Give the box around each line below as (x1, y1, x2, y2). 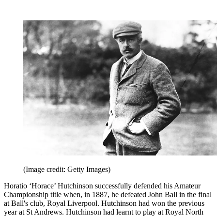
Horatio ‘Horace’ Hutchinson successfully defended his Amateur (4, 181, 201, 190)
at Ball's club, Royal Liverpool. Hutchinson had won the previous (4, 199, 204, 207)
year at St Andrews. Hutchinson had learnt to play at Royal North (4, 207, 203, 216)
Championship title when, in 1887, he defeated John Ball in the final (4, 190, 212, 199)
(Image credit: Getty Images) (23, 165, 110, 173)
